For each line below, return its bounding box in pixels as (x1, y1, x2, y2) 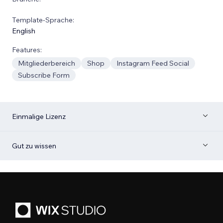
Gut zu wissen (12, 141, 56, 150)
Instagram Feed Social (116, 59, 189, 68)
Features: (12, 45, 42, 54)
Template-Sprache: (12, 15, 74, 24)
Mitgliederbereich (18, 59, 75, 68)
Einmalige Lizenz (12, 112, 66, 121)
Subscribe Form (18, 71, 70, 80)
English (12, 26, 35, 35)
